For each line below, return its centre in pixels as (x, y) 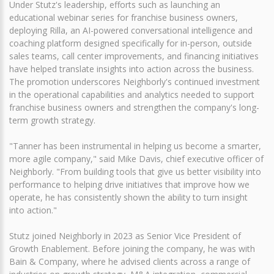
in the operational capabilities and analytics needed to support (132, 94)
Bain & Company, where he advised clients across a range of (130, 261)
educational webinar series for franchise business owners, (124, 17)
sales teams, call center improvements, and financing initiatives (134, 56)
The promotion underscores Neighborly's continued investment (135, 81)
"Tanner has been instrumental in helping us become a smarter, (135, 146)
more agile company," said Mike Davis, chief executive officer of (136, 158)
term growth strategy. (52, 120)
